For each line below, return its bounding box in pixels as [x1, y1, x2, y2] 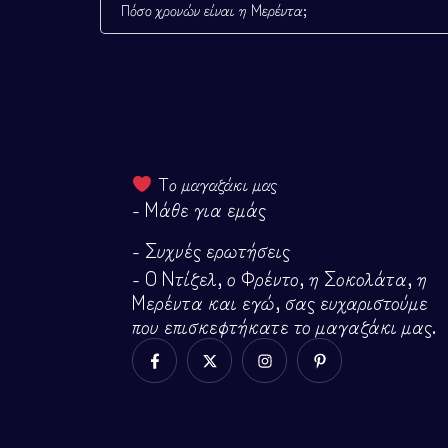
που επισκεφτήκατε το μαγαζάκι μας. [132, 311, 437, 341]
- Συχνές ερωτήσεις [132, 235, 290, 265]
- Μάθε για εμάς [132, 194, 266, 224]
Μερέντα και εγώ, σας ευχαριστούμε [132, 287, 428, 317]
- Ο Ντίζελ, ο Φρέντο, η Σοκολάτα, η [132, 263, 427, 293]
